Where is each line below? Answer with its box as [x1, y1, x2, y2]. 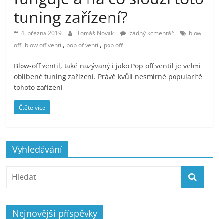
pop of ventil [66, 41, 100, 49]
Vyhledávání [12, 143, 63, 155]
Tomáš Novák [77, 29, 116, 37]
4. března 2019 [21, 29, 62, 37]
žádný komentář [128, 29, 174, 37]
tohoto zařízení [14, 83, 63, 92]
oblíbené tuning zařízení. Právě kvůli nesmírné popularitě [14, 72, 203, 81]
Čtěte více [19, 103, 46, 111]
